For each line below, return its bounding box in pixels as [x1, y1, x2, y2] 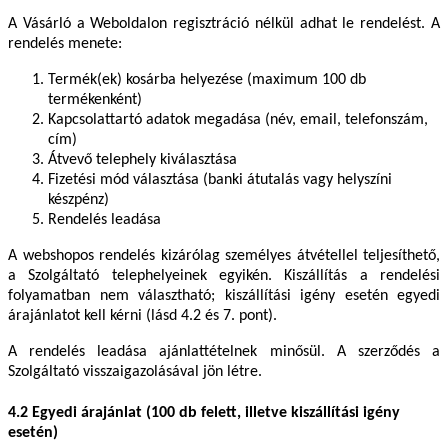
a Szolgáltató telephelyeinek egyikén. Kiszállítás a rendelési [8, 267, 440, 284]
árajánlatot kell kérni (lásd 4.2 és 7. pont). [8, 307, 277, 324]
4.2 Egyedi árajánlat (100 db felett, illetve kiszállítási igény [8, 404, 400, 421]
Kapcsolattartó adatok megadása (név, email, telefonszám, [48, 111, 428, 128]
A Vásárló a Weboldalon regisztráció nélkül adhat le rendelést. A [8, 15, 440, 32]
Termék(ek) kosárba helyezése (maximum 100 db [48, 71, 366, 88]
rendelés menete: [8, 35, 122, 52]
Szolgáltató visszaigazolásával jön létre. [8, 363, 262, 380]
